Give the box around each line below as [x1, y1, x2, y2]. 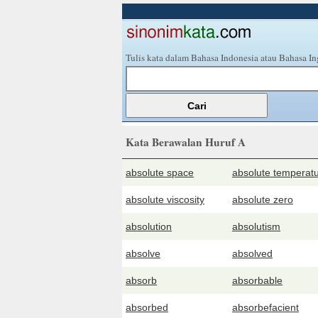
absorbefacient [232, 302, 299, 313]
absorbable [232, 275, 283, 286]
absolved [232, 248, 273, 259]
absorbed [126, 302, 168, 313]
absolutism [232, 221, 280, 232]
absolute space [126, 167, 194, 178]
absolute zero [232, 194, 293, 205]
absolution [126, 221, 172, 232]
